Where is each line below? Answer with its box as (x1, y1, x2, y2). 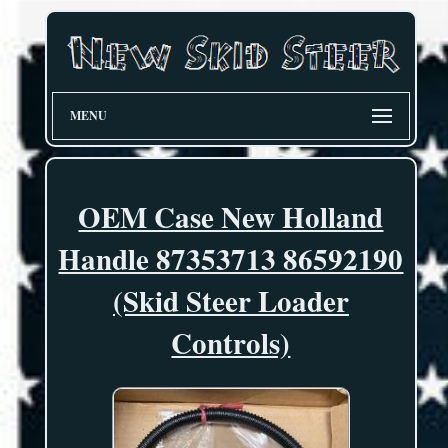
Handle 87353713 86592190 (58, 238, 404, 281)
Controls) (171, 322, 291, 365)
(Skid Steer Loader (112, 280, 349, 323)
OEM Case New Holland (78, 196, 384, 239)
